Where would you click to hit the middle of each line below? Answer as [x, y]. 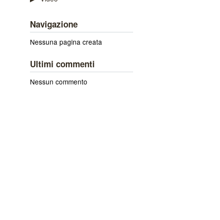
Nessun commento [59, 81]
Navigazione [54, 24]
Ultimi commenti [62, 64]
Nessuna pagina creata [66, 41]
